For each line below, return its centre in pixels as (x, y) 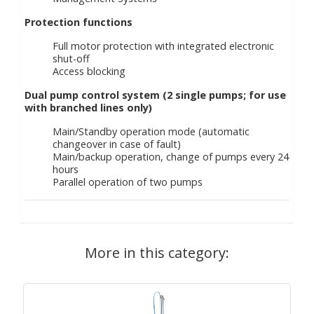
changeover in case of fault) (117, 144)
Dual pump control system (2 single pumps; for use (155, 95)
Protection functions (78, 22)
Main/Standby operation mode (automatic (151, 131)
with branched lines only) (88, 108)
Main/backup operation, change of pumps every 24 (171, 157)
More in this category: (157, 253)
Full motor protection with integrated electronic (163, 46)
